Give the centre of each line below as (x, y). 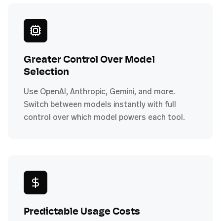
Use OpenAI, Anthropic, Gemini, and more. (99, 91)
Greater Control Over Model (89, 60)
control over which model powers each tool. (104, 117)
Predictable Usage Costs (82, 212)
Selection (46, 72)
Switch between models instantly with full (100, 104)
